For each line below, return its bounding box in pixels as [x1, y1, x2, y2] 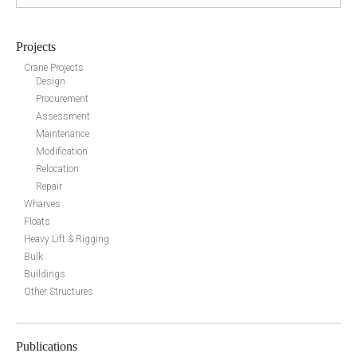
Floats [24, 216, 50, 227]
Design [36, 76, 65, 87]
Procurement [36, 93, 88, 104]
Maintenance [36, 128, 89, 139]
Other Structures [24, 286, 93, 297]
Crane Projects [24, 62, 84, 73]
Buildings [24, 269, 65, 280]
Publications [16, 339, 77, 353]
